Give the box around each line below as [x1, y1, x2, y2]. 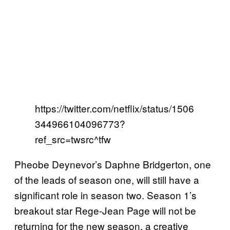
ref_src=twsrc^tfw [35, 131, 111, 146]
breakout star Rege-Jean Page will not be [14, 203, 196, 217]
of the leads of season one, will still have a [14, 172, 199, 186]
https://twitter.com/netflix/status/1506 [35, 101, 194, 115]
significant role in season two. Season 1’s [14, 187, 197, 202]
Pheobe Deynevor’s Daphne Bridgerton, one [14, 157, 211, 171]
